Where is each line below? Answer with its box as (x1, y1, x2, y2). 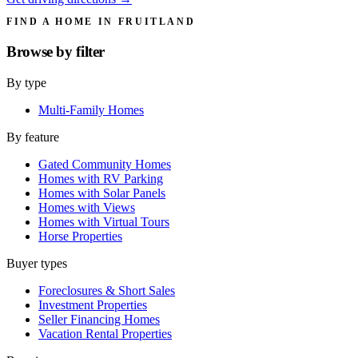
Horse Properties (38, 229, 122, 243)
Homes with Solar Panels (38, 185, 165, 200)
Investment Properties (38, 297, 147, 312)
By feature (6, 129, 59, 144)
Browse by (6, 43, 77, 61)
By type (6, 75, 46, 89)
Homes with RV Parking (38, 171, 163, 185)
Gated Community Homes (38, 157, 171, 171)
